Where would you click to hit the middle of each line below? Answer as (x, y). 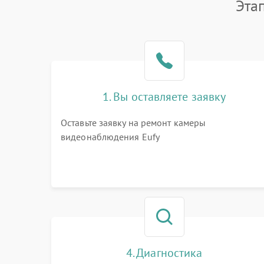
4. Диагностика (164, 253)
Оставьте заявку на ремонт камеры (133, 123)
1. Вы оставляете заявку (164, 97)
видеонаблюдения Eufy (110, 137)
